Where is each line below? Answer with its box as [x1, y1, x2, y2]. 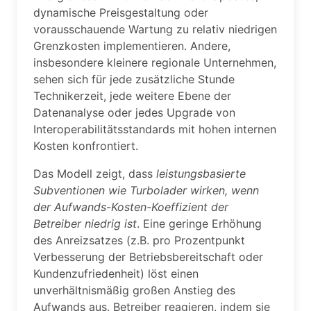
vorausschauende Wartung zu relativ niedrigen [33, 22, 277, 36]
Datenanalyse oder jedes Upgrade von [33, 106, 235, 119]
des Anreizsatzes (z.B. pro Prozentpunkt [33, 233, 245, 247]
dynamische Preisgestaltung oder [33, 6, 208, 19]
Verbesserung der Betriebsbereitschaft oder [33, 250, 263, 264]
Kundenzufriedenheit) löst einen [33, 267, 199, 280]
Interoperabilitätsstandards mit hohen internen [33, 122, 276, 136]
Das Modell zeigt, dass [33, 167, 156, 180]
